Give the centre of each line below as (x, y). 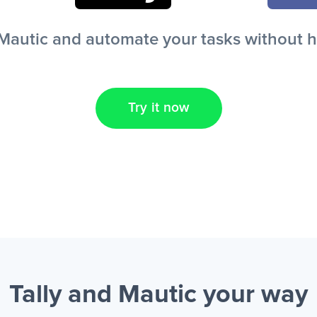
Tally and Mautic (106, 295)
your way (255, 295)
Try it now (158, 108)
